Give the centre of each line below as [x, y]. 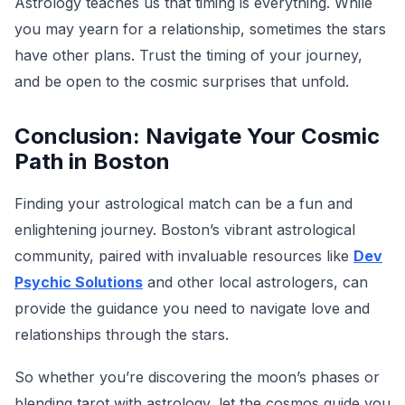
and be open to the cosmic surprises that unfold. [182, 81]
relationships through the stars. [122, 334]
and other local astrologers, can [255, 282]
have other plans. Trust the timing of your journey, [188, 55]
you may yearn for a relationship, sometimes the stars [200, 29]
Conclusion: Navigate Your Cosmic [197, 136]
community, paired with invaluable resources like [184, 256]
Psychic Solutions [79, 282]
